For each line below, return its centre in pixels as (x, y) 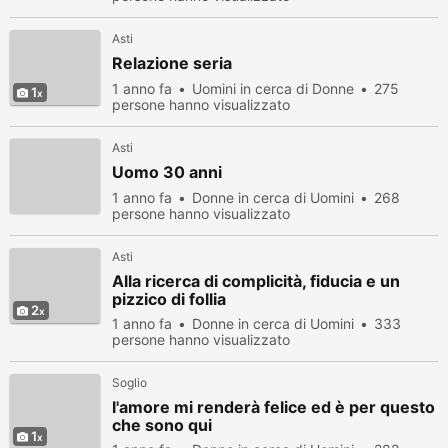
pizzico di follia (169, 299)
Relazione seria (172, 63)
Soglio (129, 382)
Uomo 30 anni (167, 172)
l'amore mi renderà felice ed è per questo (273, 407)
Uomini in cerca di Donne (273, 88)
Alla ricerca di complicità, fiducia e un (256, 281)
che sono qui (162, 425)
